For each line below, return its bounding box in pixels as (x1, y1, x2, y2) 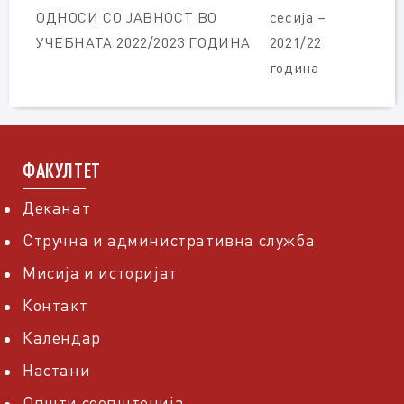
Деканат (23, 197, 91, 217)
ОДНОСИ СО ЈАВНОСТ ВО (36, 8, 218, 26)
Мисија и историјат (23, 262, 178, 282)
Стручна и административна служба (23, 230, 316, 250)
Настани (23, 360, 91, 380)
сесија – (269, 8, 326, 26)
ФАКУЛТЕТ (23, 159, 101, 181)
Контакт (23, 295, 88, 315)
